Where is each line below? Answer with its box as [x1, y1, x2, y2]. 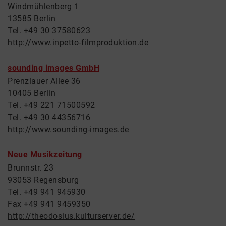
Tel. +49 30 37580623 [8, 26, 90, 35]
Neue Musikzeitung [8, 150, 82, 159]
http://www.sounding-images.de [8, 125, 129, 134]
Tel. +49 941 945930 [8, 187, 86, 197]
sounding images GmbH [8, 63, 99, 73]
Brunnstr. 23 [8, 163, 53, 173]
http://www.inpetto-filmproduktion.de [8, 38, 148, 47]
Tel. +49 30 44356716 [8, 112, 90, 122]
